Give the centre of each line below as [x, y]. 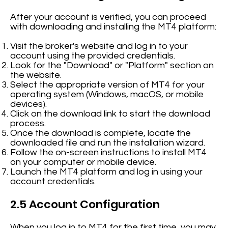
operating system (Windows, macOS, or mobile [107, 95]
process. [28, 124]
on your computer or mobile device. [83, 162]
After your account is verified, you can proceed [108, 17]
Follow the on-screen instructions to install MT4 [109, 153]
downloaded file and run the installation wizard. [108, 143]
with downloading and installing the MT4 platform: [113, 27]
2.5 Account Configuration [85, 205]
